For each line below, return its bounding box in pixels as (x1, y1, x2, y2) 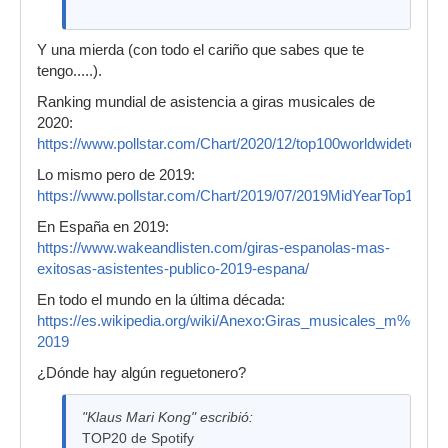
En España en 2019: (37, 219, 169, 235)
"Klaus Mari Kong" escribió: (82, 409, 253, 425)
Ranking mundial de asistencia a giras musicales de (37, 94, 375, 110)
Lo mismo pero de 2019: (37, 167, 195, 183)
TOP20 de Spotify (82, 430, 194, 446)
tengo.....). (37, 63, 102, 79)
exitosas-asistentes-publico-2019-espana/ (37, 261, 309, 277)
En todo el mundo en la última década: (37, 292, 285, 308)
